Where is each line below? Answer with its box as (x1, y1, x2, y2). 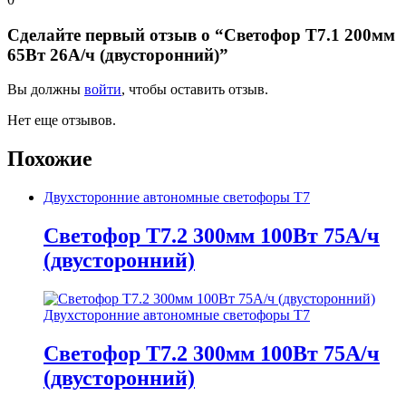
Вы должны (7, 82, 84, 98)
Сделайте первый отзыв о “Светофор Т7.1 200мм (7, 24, 395, 44)
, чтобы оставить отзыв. (121, 82, 268, 98)
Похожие (7, 147, 92, 171)
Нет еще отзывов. (7, 112, 116, 129)
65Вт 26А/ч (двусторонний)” (7, 44, 228, 64)
